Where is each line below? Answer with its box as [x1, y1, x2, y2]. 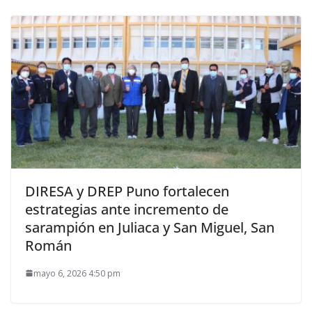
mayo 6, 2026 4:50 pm [33, 267, 120, 279]
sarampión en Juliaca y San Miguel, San [25, 217, 274, 237]
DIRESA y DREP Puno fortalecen [25, 181, 229, 201]
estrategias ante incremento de [25, 199, 228, 219]
